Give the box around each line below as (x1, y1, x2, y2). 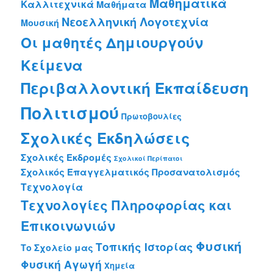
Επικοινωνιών (21, 216, 116, 235)
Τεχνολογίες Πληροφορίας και (21, 195, 232, 214)
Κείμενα (21, 54, 83, 75)
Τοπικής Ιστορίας (96, 238, 194, 254)
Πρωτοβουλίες (121, 110, 182, 122)
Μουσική (21, 16, 60, 29)
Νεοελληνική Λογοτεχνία (62, 13, 209, 30)
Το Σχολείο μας (21, 241, 94, 253)
